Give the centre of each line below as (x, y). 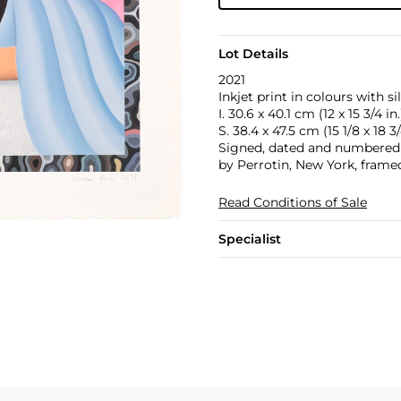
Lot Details (253, 54)
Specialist (249, 239)
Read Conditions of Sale (292, 202)
